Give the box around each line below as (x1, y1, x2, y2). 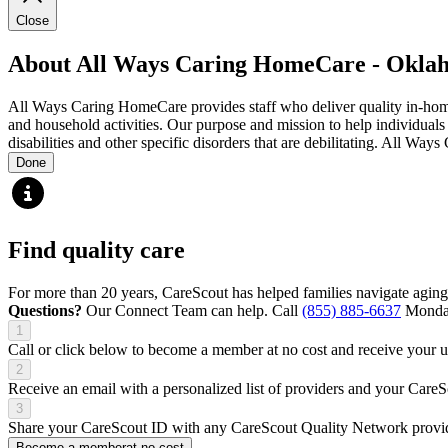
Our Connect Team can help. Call (82, 301, 302, 319)
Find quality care (8, 236, 185, 263)
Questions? (8, 301, 82, 319)
